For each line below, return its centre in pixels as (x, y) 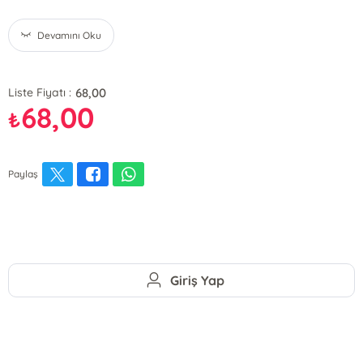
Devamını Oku (70, 35)
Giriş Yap (198, 280)
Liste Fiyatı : (40, 92)
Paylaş (23, 174)
